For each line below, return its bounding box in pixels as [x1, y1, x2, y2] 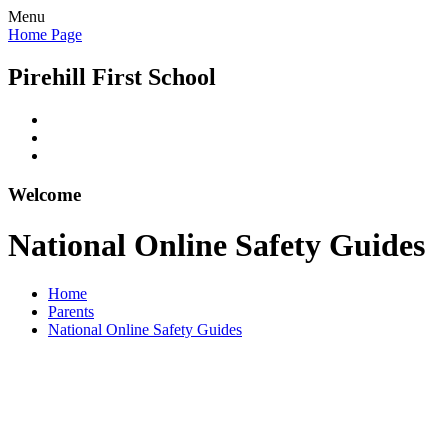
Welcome [8, 183, 81, 205]
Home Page [8, 26, 82, 43]
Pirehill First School [8, 63, 216, 90]
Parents [48, 303, 94, 321]
